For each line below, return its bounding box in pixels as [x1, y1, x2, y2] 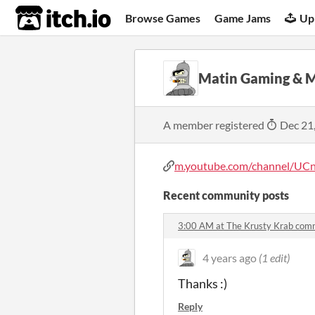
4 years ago [202, 251, 257, 264]
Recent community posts [163, 188, 289, 202]
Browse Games [125, 11, 201, 25]
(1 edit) [259, 251, 290, 264]
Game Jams [214, 11, 271, 25]
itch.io [15, 4, 77, 32]
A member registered [163, 118, 266, 131]
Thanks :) [178, 276, 227, 291]
